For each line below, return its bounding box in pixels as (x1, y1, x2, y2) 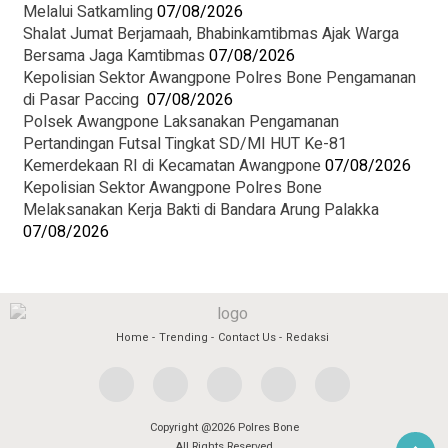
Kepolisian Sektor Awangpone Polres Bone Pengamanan (23, 66, 416, 90)
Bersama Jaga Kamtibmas (23, 44, 205, 68)
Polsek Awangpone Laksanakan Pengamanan (23, 110, 339, 134)
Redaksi (285, 329, 329, 346)
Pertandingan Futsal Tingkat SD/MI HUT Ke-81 (23, 132, 347, 156)
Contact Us (217, 329, 276, 346)
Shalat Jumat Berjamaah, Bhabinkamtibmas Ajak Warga (23, 22, 399, 46)
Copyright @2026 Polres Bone (149, 419, 299, 436)
